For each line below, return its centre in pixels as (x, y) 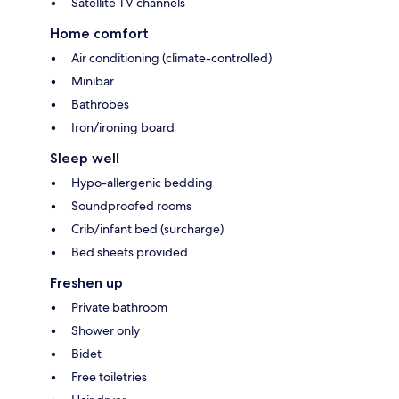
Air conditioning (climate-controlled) (171, 58)
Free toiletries (109, 377)
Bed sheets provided (130, 252)
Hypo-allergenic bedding (142, 183)
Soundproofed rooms (131, 206)
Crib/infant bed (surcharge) (147, 229)
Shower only (106, 331)
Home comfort (99, 34)
